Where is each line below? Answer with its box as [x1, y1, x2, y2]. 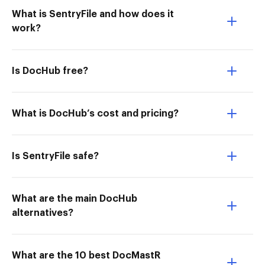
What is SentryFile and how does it [12, 9, 174, 19]
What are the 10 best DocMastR [12, 251, 160, 260]
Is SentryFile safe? [12, 151, 99, 161]
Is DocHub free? [12, 66, 88, 76]
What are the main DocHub [12, 194, 137, 203]
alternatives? [12, 208, 73, 218]
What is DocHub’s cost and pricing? [12, 109, 179, 118]
